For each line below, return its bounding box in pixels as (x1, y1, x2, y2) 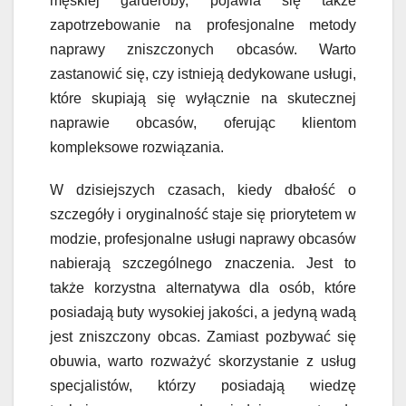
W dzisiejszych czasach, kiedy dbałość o (50, 181, 356, 198)
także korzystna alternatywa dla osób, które (50, 279, 356, 295)
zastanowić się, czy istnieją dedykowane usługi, (50, 65, 356, 82)
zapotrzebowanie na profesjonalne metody (50, 16, 356, 33)
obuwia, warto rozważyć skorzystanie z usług (50, 353, 356, 369)
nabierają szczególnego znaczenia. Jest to (50, 255, 356, 271)
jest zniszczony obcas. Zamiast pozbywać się (50, 328, 356, 344)
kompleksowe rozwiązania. (50, 139, 224, 155)
